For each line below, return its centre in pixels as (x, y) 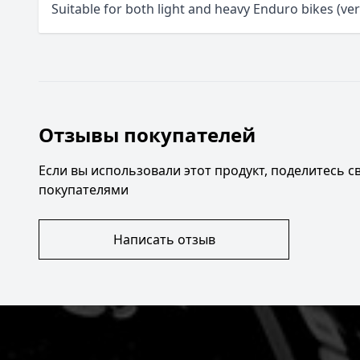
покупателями (84, 190)
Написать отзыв (164, 239)
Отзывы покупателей (147, 135)
